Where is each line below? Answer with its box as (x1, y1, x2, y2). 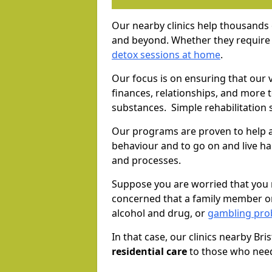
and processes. (112, 154, 181, 168)
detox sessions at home (112, 48, 220, 62)
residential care (112, 245, 187, 259)
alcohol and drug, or (112, 206, 208, 220)
